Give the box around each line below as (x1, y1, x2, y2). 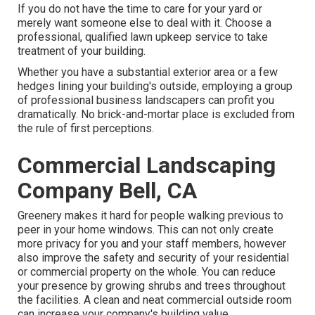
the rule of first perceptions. (18, 122, 155, 136)
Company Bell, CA (18, 177, 198, 205)
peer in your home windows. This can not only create (18, 223, 274, 237)
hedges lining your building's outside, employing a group (18, 79, 293, 94)
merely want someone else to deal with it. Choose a (18, 16, 272, 30)
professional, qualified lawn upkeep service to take (18, 30, 269, 44)
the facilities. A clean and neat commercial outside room (18, 293, 292, 307)
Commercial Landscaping (18, 152, 276, 179)
